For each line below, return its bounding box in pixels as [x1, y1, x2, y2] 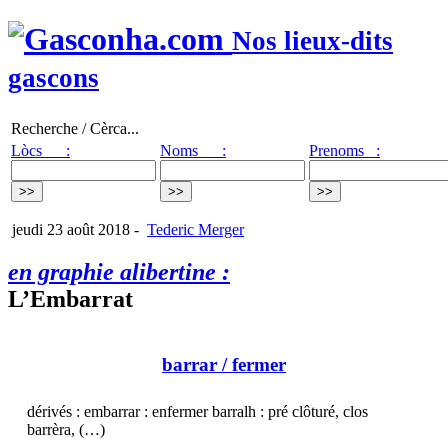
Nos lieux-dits [232, 26, 393, 57]
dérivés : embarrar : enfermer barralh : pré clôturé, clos [27, 403, 368, 421]
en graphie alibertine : [8, 258, 230, 285]
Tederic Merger [147, 220, 244, 238]
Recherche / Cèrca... [11, 119, 139, 137]
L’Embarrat [8, 285, 133, 312]
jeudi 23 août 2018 [8, 220, 130, 238]
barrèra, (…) [27, 421, 105, 439]
